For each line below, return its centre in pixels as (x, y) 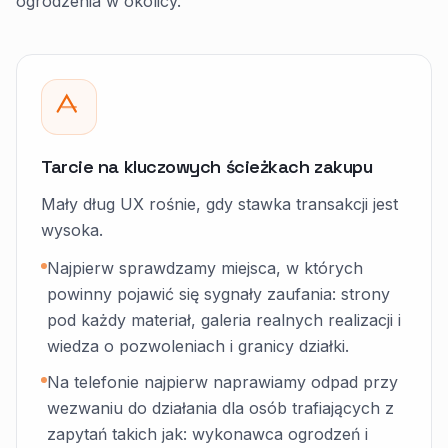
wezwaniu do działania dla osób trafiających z (220, 408)
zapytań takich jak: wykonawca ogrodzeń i (207, 434)
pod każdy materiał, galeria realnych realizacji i (224, 320)
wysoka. (72, 230)
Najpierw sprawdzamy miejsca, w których (205, 268)
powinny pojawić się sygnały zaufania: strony (218, 294)
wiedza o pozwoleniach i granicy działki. (198, 346)
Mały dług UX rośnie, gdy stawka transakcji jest (219, 204)
